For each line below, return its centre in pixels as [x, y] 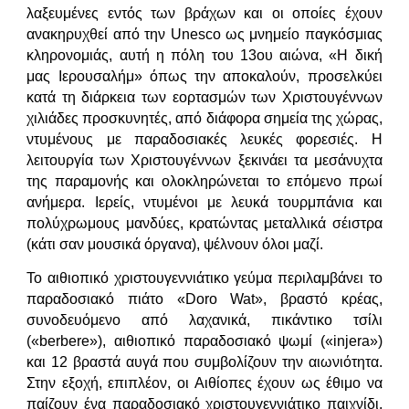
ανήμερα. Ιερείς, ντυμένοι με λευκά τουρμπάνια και [204, 202]
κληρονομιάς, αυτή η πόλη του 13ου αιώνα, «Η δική [204, 55]
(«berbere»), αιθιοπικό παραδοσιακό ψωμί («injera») [204, 341]
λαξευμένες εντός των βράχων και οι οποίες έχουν [204, 13]
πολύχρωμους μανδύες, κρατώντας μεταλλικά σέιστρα [204, 223]
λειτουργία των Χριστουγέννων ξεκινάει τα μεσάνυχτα [204, 160]
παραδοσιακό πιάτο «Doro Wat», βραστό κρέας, [204, 299]
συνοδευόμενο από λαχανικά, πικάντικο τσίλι [204, 320]
